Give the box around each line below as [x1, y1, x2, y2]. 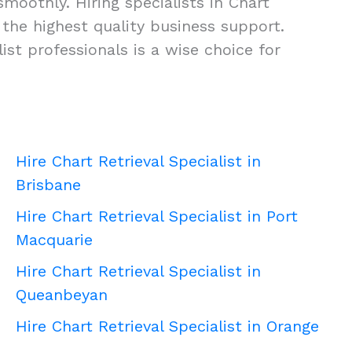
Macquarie [16, 230, 93, 250]
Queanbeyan [16, 285, 108, 305]
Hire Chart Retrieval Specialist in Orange [16, 317, 319, 336]
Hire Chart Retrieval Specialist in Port [16, 207, 298, 226]
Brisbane [16, 175, 81, 195]
